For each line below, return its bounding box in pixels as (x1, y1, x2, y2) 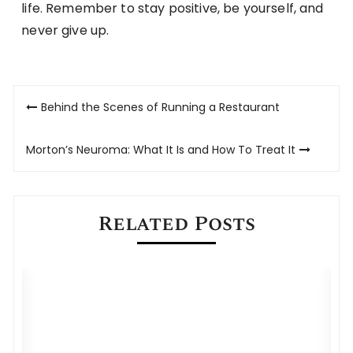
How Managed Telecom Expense (30, 249, 262, 269)
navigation (13, 110, 165, 149)
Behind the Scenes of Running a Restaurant (41, 98, 281, 115)
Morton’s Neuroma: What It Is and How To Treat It (26, 141, 296, 158)
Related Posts (97, 207, 255, 240)
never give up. (21, 20, 110, 39)
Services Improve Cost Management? (30, 266, 304, 286)
